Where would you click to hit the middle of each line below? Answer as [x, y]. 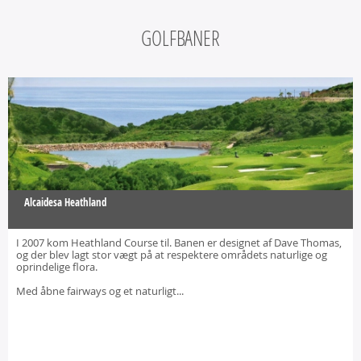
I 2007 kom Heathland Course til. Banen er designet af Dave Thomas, [179, 243]
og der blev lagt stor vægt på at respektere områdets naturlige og [172, 255]
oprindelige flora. [57, 267]
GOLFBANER [180, 38]
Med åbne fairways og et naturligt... [100, 291]
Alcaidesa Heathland [65, 202]
